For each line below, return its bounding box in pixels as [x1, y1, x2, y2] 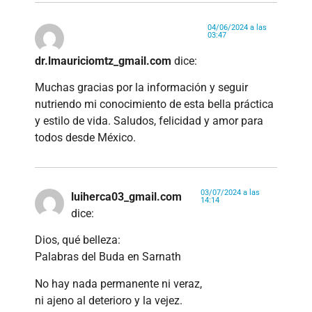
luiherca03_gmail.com [71, 190, 182, 203]
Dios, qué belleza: [35, 233, 120, 247]
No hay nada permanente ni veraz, [35, 276, 202, 290]
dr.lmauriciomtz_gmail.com [35, 54, 171, 68]
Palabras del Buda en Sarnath [35, 250, 181, 264]
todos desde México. [35, 131, 136, 144]
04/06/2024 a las [207, 22, 267, 32]
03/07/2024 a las [200, 188, 260, 197]
